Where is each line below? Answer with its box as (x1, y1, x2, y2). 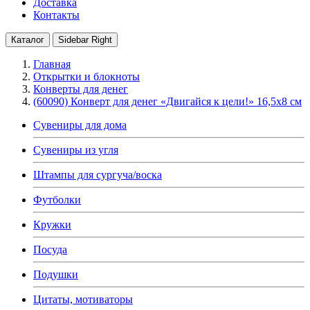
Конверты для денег (33, 82, 128, 95)
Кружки (33, 218, 71, 230)
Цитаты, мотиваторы (33, 293, 133, 305)
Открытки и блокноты (33, 70, 140, 82)
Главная (33, 57, 71, 70)
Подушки (33, 268, 78, 280)
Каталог (11, 34, 44, 45)
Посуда (33, 243, 67, 255)
